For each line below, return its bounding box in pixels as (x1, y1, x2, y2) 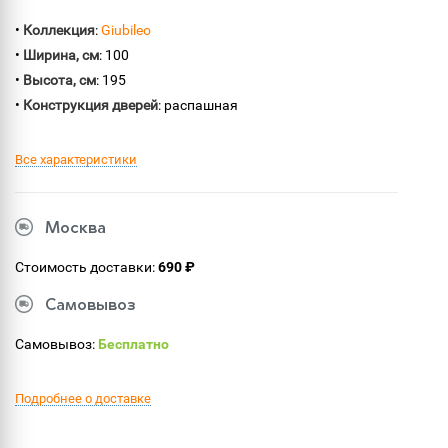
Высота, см (23, 72, 96, 88)
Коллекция (23, 22, 95, 38)
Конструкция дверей (23, 97, 158, 113)
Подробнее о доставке (15, 391, 151, 406)
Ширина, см (23, 47, 99, 63)
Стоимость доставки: (15, 259, 158, 275)
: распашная (158, 97, 238, 113)
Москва (45, 221, 106, 237)
